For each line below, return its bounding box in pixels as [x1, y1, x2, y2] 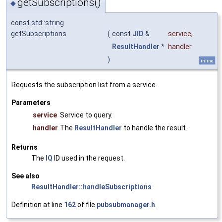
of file [76, 201, 97, 209]
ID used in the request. [53, 154, 125, 162]
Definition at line [11, 201, 64, 209]
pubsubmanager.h [97, 201, 155, 209]
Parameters [11, 99, 51, 107]
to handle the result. [122, 124, 187, 132]
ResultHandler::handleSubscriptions [31, 183, 152, 191]
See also [11, 172, 40, 180]
